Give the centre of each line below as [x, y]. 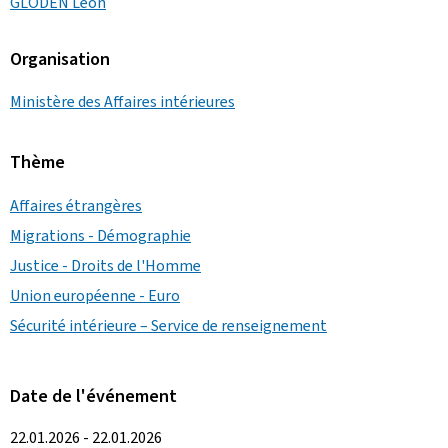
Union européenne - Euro [95, 295]
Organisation [60, 59]
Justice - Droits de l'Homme [105, 265]
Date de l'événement [93, 395]
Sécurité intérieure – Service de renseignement [168, 325]
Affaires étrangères [76, 205]
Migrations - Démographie [100, 235]
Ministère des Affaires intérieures [122, 101]
